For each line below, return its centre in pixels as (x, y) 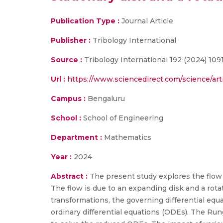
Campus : (68, 99)
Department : (76, 137)
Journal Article (146, 21)
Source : (66, 60)
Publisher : (72, 40)
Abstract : (70, 176)
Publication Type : (85, 21)
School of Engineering (122, 118)
